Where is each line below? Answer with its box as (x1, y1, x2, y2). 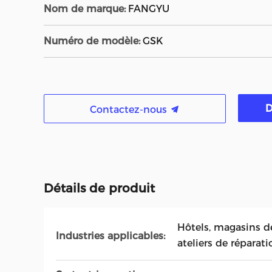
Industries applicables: (56, 229, 165, 242)
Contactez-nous (90, 104, 170, 115)
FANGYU (128, 3, 169, 15)
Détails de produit (44, 181, 155, 195)
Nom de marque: (44, 3, 126, 15)
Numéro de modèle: (44, 35, 140, 47)
